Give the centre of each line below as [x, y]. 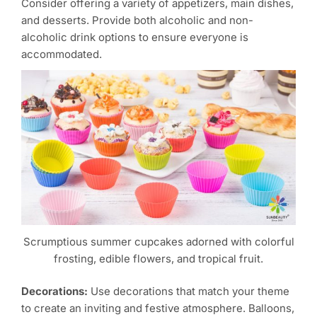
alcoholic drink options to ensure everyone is [135, 38]
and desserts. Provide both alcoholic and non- [137, 21]
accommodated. [62, 54]
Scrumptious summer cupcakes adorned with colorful [158, 241]
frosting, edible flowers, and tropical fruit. [158, 258]
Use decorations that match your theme [189, 292]
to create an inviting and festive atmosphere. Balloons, [158, 309]
